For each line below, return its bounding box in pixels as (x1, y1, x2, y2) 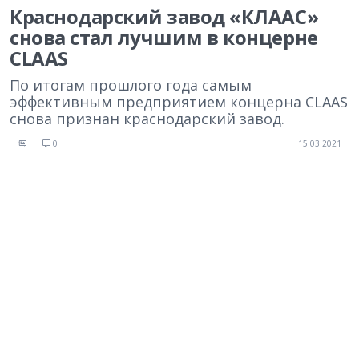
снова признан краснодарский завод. (10, 109, 284, 128)
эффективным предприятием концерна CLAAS (10, 92, 348, 111)
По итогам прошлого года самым (10, 75, 252, 95)
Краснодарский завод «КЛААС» (10, 3, 319, 30)
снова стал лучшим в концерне (10, 24, 318, 50)
